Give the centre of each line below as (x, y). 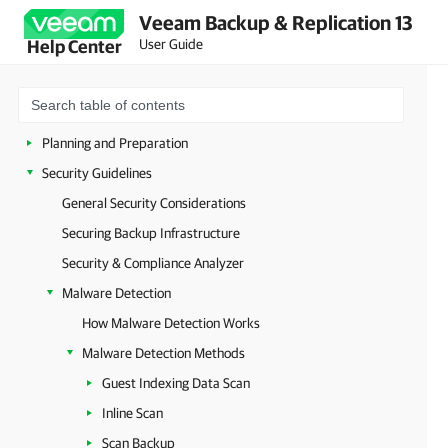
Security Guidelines (97, 173)
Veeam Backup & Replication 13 (276, 22)
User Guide (171, 43)
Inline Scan (132, 413)
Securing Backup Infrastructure (151, 233)
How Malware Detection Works (171, 323)
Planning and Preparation (115, 143)
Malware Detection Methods (163, 353)
